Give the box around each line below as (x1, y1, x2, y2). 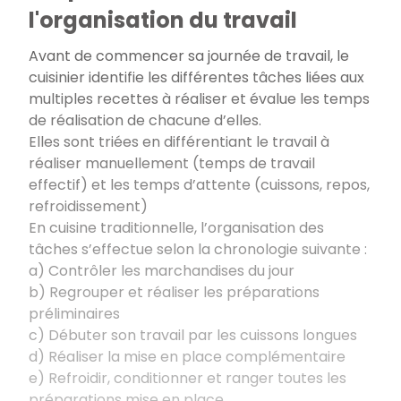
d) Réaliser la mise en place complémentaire (29, 346, 349, 367)
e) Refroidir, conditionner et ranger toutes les (29, 367, 346, 388)
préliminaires (29, 303, 120, 324)
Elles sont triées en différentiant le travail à (29, 131, 329, 152)
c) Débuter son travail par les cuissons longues (29, 324, 357, 346)
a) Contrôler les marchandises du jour (29, 260, 294, 281)
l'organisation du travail (29, 5, 297, 35)
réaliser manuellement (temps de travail (29, 152, 315, 174)
